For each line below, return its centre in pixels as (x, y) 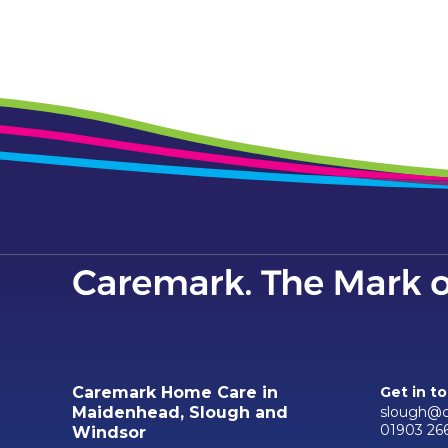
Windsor (109, 433)
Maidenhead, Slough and (180, 413)
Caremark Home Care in (175, 393)
